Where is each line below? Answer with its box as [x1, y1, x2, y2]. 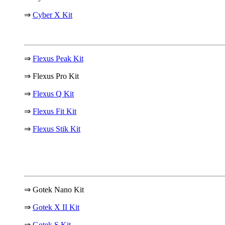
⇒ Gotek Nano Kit [24, 185, 84, 194]
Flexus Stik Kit [33, 124, 80, 133]
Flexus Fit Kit [33, 106, 76, 116]
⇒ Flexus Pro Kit [24, 71, 79, 80]
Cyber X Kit [33, 10, 72, 19]
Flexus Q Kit [33, 89, 74, 98]
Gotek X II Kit [33, 202, 79, 211]
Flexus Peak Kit [33, 54, 83, 63]
